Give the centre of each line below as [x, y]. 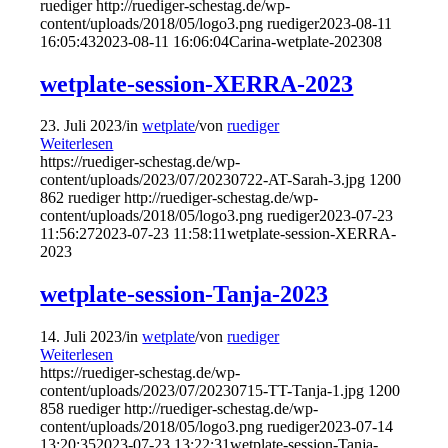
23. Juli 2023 [81, 126]
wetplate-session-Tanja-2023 [184, 294]
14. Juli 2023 [81, 337]
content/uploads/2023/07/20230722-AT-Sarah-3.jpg [203, 180]
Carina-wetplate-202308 [306, 41]
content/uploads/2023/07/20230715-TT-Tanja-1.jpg [202, 391]
